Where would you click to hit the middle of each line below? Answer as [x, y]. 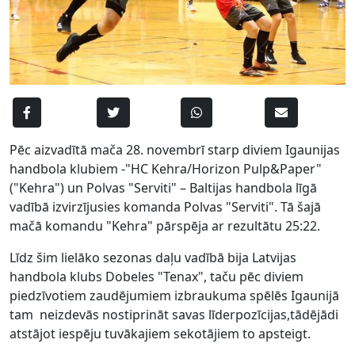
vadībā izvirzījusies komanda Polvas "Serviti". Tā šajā [165, 206]
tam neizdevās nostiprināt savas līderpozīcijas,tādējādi [174, 314]
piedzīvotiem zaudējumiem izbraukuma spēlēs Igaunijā [174, 295]
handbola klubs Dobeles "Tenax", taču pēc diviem [157, 276]
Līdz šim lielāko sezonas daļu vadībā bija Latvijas [153, 257]
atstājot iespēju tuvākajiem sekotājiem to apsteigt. [160, 333]
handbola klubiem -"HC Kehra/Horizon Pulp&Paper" [166, 168]
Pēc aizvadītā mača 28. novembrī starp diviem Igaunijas [175, 149]
